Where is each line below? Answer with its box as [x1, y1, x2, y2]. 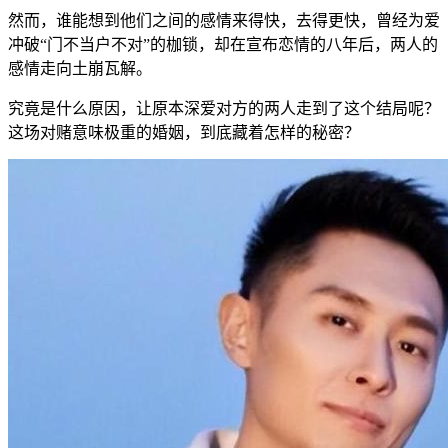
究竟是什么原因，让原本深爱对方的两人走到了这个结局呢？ [8, 99, 440, 117]
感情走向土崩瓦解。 [8, 59, 152, 77]
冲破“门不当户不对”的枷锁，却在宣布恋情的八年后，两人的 [8, 35, 438, 53]
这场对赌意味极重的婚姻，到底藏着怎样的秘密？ [8, 123, 360, 141]
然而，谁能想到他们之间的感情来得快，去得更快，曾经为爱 [8, 11, 440, 29]
